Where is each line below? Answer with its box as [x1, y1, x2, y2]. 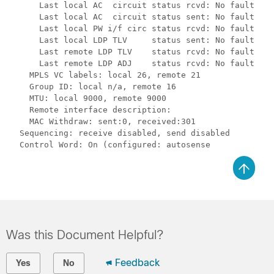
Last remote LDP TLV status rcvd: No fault [10, 47, 254, 56]
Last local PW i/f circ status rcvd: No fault [10, 24, 254, 33]
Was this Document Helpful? [6, 228, 163, 242]
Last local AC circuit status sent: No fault [10, 12, 254, 21]
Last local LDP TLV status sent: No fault [10, 35, 254, 45]
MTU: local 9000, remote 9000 [10, 94, 166, 103]
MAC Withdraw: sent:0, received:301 [10, 117, 196, 126]
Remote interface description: [10, 105, 171, 114]
